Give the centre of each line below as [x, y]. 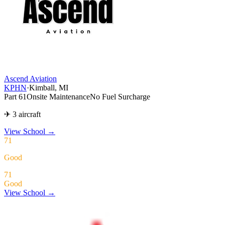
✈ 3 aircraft [22, 114]
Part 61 [15, 96]
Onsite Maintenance [58, 96]
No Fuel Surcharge [120, 96]
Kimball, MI [49, 87]
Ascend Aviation [30, 78]
